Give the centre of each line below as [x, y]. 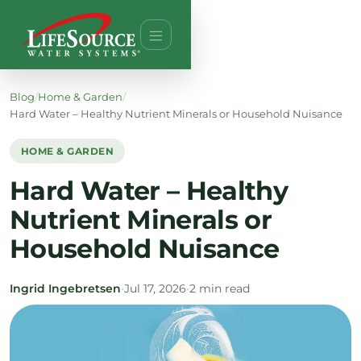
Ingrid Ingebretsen [65, 288]
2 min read [220, 288]
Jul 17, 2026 [155, 288]
